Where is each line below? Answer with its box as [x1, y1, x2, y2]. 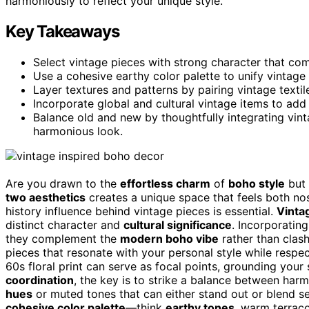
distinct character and [6, 217, 123, 232]
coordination [6, 272, 74, 287]
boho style [228, 176, 285, 190]
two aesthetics [6, 190, 86, 204]
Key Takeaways [6, 21, 119, 41]
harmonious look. [33, 123, 123, 138]
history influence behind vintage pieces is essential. [6, 203, 277, 218]
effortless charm [120, 176, 210, 190]
